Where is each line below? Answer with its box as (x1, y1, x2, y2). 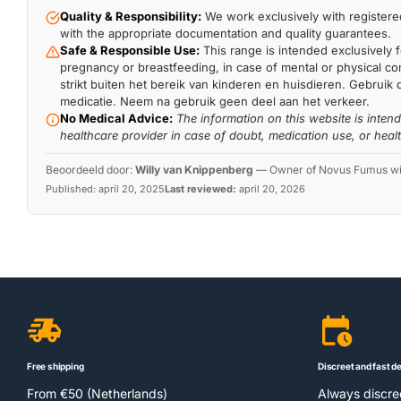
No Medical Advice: (60, 110, 173, 125)
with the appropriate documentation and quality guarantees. (60, 25, 391, 40)
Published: (46, 182, 98, 195)
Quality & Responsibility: (60, 8, 201, 23)
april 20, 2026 (239, 182, 305, 195)
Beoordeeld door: (46, 162, 135, 176)
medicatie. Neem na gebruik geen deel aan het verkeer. (60, 93, 370, 108)
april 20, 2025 (98, 182, 165, 195)
